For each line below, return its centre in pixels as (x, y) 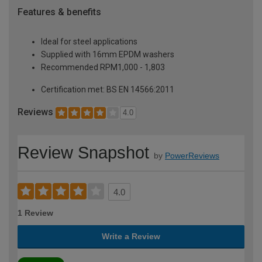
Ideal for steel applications (89, 42)
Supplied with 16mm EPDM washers (108, 55)
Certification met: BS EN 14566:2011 (108, 90)
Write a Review (131, 236)
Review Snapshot (83, 152)
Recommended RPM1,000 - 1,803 (103, 68)
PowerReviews (192, 155)
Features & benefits (59, 12)
